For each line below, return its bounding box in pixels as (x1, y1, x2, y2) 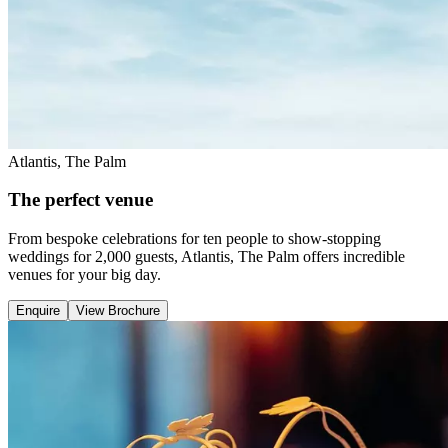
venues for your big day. (8, 266, 161, 284)
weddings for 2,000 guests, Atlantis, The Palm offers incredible (8, 248, 405, 266)
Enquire (16, 303, 60, 319)
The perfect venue (8, 189, 153, 211)
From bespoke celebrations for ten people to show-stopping (8, 230, 381, 248)
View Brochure (76, 303, 160, 319)
